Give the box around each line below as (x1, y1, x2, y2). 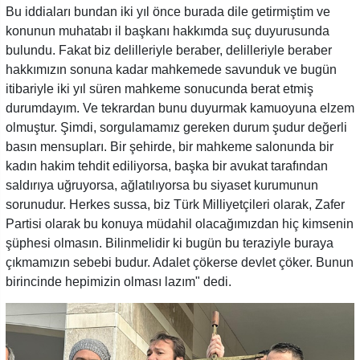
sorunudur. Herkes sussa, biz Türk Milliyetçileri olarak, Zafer (6, 197, 345, 211)
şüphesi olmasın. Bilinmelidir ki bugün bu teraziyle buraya (6, 235, 333, 250)
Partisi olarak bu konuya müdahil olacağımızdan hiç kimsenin (6, 216, 354, 231)
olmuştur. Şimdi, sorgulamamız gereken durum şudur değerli (6, 120, 347, 134)
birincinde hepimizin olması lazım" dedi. (6, 274, 231, 288)
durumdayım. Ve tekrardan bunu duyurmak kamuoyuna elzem (6, 100, 354, 115)
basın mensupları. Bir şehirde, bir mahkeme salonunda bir (6, 139, 333, 153)
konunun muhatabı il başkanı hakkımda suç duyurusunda (6, 23, 329, 38)
